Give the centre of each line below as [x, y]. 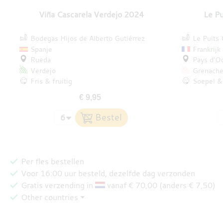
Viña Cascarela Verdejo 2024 [91, 14]
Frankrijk [206, 49]
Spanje [41, 49]
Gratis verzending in [58, 185]
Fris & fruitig [51, 81]
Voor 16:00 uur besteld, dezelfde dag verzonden [108, 173]
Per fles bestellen [53, 161]
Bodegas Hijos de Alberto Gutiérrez [87, 38]
